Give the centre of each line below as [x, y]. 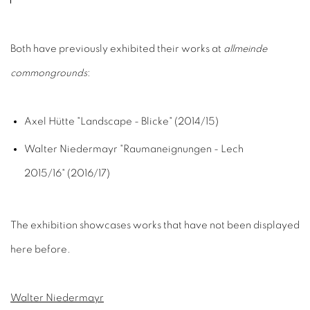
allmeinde [245, 49]
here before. [40, 249]
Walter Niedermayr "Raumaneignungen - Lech [134, 149]
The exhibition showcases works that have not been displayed [155, 225]
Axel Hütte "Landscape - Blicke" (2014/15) [121, 121]
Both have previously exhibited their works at [117, 49]
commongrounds [49, 73]
